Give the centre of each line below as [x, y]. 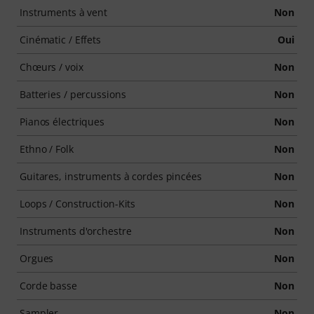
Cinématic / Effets [61, 40]
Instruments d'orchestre [76, 231]
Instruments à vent [64, 12]
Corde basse [48, 286]
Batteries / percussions [73, 94]
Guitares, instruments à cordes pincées [111, 176]
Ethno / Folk [47, 149]
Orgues [37, 258]
